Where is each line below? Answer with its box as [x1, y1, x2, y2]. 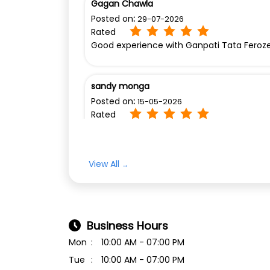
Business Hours [87, 218, 168, 233]
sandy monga [91, 80, 149, 93]
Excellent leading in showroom [91, 122, 218, 134]
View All [89, 157, 119, 170]
